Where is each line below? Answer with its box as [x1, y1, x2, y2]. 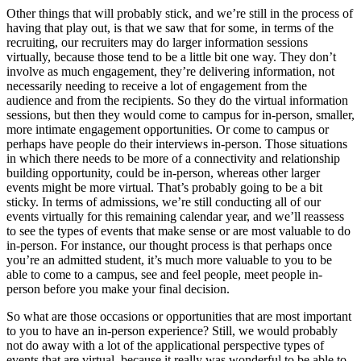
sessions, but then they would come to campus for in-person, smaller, [6, 107, 355, 122]
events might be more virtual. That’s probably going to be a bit [6, 180, 322, 194]
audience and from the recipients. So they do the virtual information [6, 93, 348, 107]
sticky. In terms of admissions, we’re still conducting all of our [6, 194, 321, 209]
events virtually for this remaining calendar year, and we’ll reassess [6, 209, 344, 223]
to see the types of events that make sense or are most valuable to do [6, 223, 351, 238]
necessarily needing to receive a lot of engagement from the [6, 78, 307, 93]
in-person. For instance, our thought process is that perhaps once [6, 238, 332, 252]
